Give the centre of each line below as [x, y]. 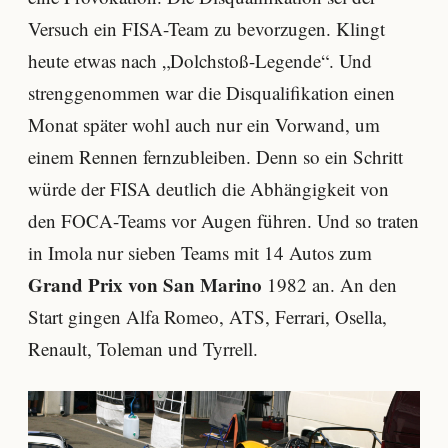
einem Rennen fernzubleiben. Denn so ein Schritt [215, 157]
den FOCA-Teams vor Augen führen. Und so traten [223, 221]
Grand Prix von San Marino [145, 285]
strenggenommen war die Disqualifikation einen [211, 93]
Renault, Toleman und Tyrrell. [143, 349]
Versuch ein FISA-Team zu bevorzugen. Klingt [206, 29]
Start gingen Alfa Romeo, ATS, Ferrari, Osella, [207, 317]
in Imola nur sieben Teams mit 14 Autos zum [200, 253]
